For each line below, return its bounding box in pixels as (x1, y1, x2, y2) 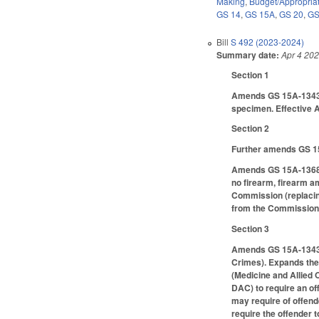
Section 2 (231, 122, 270, 135)
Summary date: (216, 48, 280, 61)
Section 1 (231, 68, 270, 81)
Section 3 (231, 221, 270, 235)
